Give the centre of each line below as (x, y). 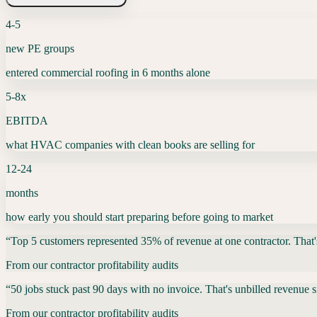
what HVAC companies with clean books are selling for (130, 144)
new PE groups (40, 48)
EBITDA (27, 120)
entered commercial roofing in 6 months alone (108, 72)
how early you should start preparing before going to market (139, 217)
